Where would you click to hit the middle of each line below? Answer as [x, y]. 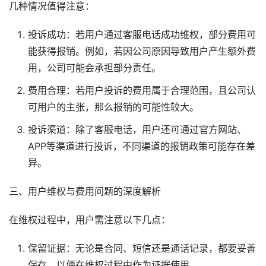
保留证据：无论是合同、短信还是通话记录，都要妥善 [142, 248]
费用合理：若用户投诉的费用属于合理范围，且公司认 [142, 91]
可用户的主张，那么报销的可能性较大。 [113, 107]
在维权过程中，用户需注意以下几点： [90, 220]
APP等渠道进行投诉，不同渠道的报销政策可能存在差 [141, 146]
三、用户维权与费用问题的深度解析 [85, 191]
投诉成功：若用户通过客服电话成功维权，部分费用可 [142, 35]
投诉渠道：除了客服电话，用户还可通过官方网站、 [137, 130]
